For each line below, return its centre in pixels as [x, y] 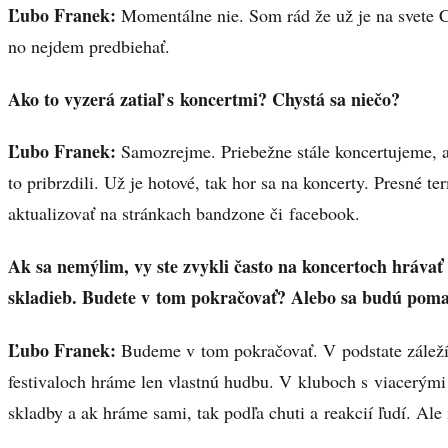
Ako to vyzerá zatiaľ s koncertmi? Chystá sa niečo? [204, 98]
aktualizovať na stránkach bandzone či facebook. [184, 213]
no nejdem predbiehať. [89, 46]
